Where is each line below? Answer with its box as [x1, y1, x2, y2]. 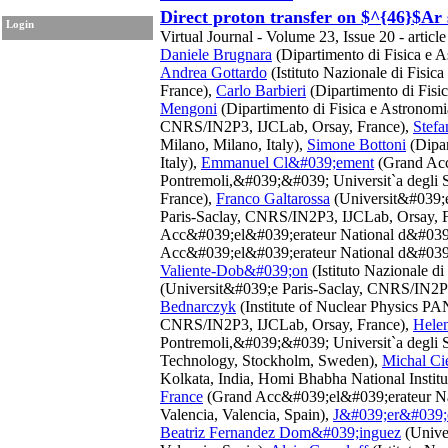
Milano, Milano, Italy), [160, 136, 307, 153]
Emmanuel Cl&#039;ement [201, 154, 374, 171]
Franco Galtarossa [216, 190, 330, 207]
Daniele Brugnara [160, 46, 272, 63]
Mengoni [160, 100, 217, 117]
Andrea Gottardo [160, 64, 267, 81]
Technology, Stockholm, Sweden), [160, 352, 382, 369]
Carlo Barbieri [216, 82, 306, 99]
